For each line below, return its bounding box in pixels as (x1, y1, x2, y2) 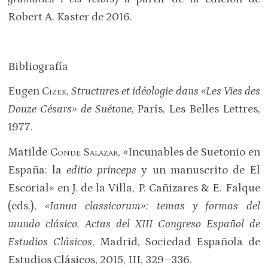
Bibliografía (8, 60, 69, 73)
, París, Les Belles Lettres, (131, 103, 260, 116)
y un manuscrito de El (136, 163, 260, 176)
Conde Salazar (50, 145, 118, 159)
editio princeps (66, 163, 137, 176)
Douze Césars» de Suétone (8, 103, 132, 116)
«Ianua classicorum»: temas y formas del (44, 199, 260, 212)
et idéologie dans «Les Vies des (121, 85, 260, 98)
